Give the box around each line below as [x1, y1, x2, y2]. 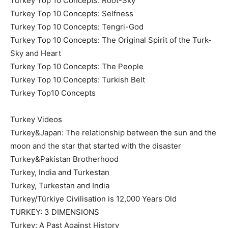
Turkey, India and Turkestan [10, 167, 109, 177]
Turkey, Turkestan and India [10, 180, 109, 190]
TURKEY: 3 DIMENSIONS [10, 207, 99, 217]
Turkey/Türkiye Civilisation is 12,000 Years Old [10, 193, 177, 204]
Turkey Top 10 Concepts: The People [10, 61, 144, 71]
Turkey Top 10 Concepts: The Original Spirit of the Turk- [10, 35, 212, 45]
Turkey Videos [10, 114, 62, 124]
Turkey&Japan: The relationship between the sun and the [10, 127, 216, 137]
